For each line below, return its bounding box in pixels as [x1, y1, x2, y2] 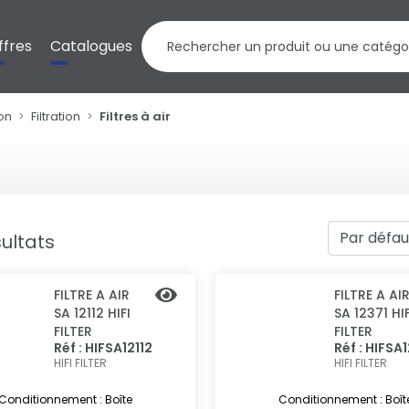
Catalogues [50, 36, 133, 57]
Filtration [31, 108, 81, 125]
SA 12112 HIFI [54, 304, 131, 322]
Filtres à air [100, 108, 172, 125]
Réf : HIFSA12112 [54, 339, 153, 357]
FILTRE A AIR [54, 286, 131, 304]
